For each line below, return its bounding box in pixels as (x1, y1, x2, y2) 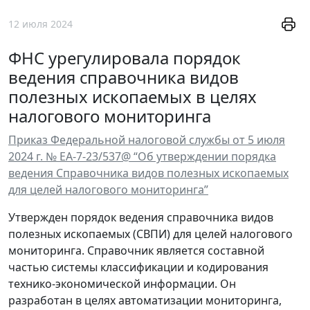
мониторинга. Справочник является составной (8, 243, 264, 259)
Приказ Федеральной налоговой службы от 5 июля (8, 132, 285, 148)
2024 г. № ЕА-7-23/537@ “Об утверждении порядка (8, 149, 276, 165)
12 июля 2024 (8, 17, 73, 31)
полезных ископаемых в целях (8, 85, 257, 109)
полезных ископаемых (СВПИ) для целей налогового (8, 226, 293, 242)
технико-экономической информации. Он (8, 276, 236, 292)
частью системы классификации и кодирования (8, 259, 268, 275)
